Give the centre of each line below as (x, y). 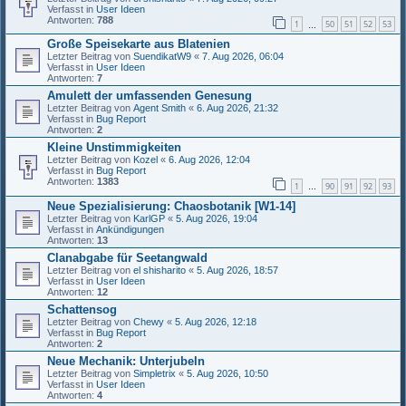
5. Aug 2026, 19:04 (217, 218)
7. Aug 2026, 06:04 (243, 57)
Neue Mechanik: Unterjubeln (126, 361)
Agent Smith (159, 108)
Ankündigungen (130, 229)
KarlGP (149, 218)
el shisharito (159, 270)
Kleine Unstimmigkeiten (114, 148)
